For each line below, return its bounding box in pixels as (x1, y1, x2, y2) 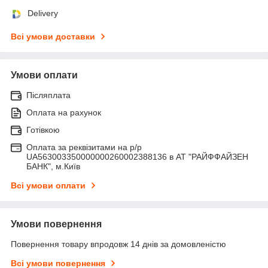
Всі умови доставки (11, 31, 95, 41)
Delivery (28, 8, 58, 18)
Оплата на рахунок (26, 107, 101, 117)
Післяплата (26, 90, 71, 100)
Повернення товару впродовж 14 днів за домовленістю (11, 239, 226, 249)
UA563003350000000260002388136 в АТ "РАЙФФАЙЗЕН (26, 151, 248, 162)
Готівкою (26, 124, 60, 135)
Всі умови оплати (11, 180, 86, 190)
